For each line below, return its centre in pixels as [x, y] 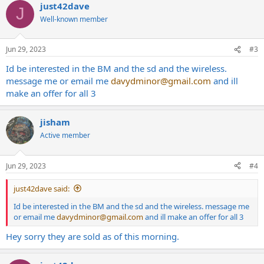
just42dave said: [42, 188]
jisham [55, 122]
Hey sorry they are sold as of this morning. [93, 236]
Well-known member [74, 19]
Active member [65, 135]
